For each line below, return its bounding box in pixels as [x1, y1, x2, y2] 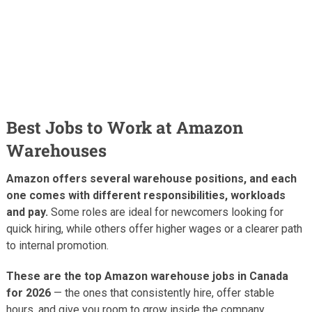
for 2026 [6, 286, 51, 299]
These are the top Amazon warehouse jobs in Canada [6, 269, 288, 283]
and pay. [6, 205, 48, 219]
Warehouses [6, 139, 107, 162]
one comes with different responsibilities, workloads [6, 188, 286, 202]
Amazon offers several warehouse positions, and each [6, 171, 297, 185]
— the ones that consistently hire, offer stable [50, 286, 274, 299]
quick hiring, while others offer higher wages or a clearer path [6, 221, 302, 235]
